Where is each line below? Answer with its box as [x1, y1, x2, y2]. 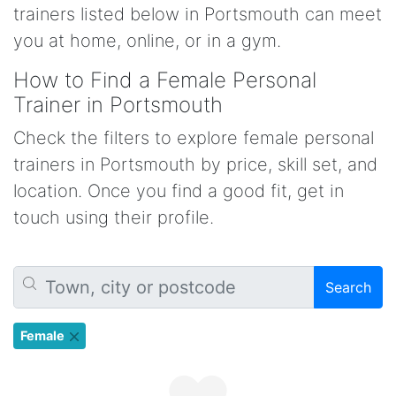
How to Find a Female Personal [13, 67, 316, 93]
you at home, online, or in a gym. [13, 30, 281, 51]
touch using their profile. [13, 207, 214, 228]
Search [325, 278, 371, 296]
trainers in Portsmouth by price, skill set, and [13, 154, 377, 175]
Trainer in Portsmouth [13, 92, 223, 118]
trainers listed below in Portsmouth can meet [13, 4, 382, 25]
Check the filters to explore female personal [13, 127, 374, 148]
